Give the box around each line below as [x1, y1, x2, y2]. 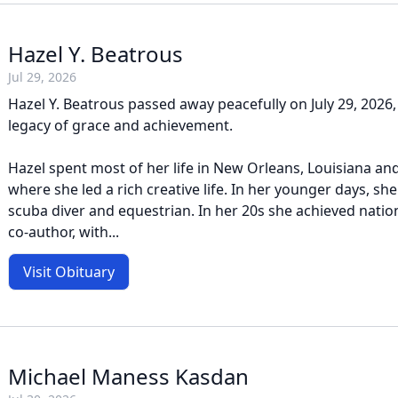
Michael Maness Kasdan [8, 362, 249, 391]
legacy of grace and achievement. [8, 115, 233, 135]
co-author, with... [8, 222, 119, 242]
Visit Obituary [23, 262, 115, 282]
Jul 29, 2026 [8, 68, 76, 85]
